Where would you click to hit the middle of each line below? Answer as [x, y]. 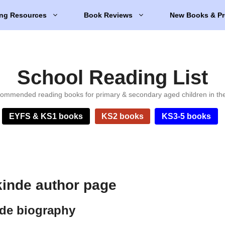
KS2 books [122, 116]
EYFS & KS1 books [46, 116]
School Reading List [113, 77]
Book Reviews [108, 15]
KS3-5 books [187, 116]
